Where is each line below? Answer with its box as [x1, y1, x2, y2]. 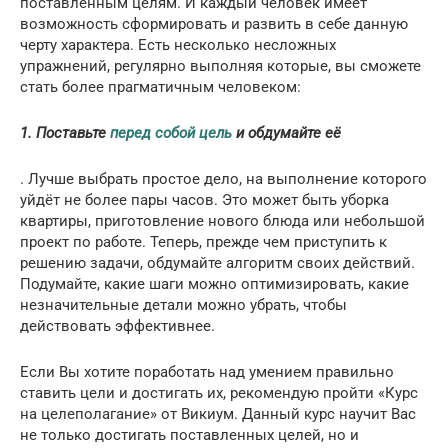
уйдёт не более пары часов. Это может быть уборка [20, 190, 389, 209]
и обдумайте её [232, 123, 341, 142]
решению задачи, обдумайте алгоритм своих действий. [20, 253, 415, 272]
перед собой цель [110, 123, 232, 142]
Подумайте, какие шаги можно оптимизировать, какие [20, 274, 409, 293]
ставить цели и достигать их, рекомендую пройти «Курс [20, 383, 418, 402]
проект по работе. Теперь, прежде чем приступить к [20, 232, 387, 251]
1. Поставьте [20, 123, 110, 142]
